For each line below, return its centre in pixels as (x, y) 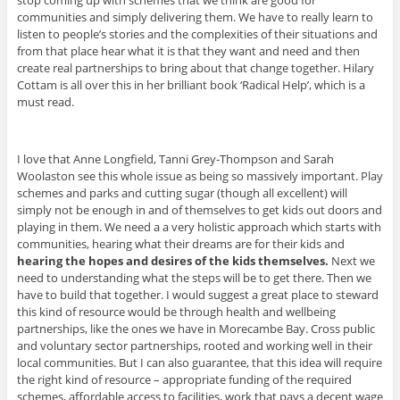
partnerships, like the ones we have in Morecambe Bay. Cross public (196, 329)
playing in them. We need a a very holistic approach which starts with (199, 227)
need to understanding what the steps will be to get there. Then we (194, 278)
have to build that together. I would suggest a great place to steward (197, 295)
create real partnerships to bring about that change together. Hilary (195, 68)
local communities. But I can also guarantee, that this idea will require (199, 363)
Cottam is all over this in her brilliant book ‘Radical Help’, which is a (191, 85)
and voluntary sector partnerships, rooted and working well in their (194, 346)
